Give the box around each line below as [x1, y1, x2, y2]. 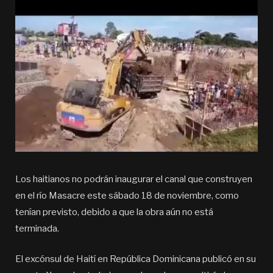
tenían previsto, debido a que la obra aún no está [15, 207, 213, 218]
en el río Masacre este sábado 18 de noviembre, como [15, 190, 239, 202]
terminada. [15, 223, 59, 235]
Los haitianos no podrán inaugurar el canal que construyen [15, 174, 252, 185]
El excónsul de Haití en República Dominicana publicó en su [15, 253, 256, 265]
